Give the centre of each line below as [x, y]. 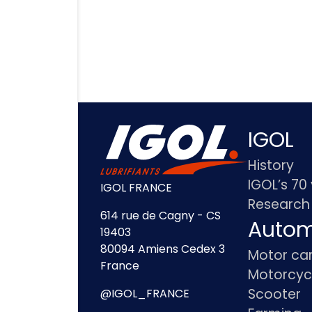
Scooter [274, 295]
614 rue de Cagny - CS [161, 215]
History [271, 166]
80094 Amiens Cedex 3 [163, 249]
